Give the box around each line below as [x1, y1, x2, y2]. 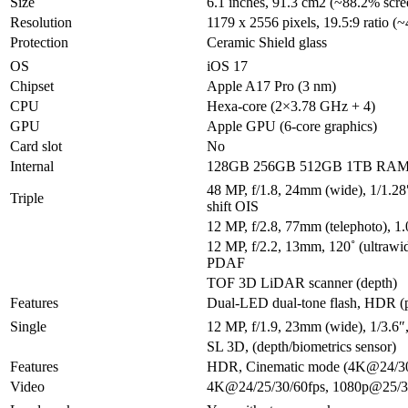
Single [10, 319, 46, 335]
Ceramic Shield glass [207, 35, 327, 51]
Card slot [10, 138, 62, 155]
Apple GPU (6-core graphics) [207, 118, 377, 135]
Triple [10, 190, 44, 207]
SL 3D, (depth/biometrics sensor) [207, 339, 396, 355]
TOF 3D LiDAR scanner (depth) [207, 275, 397, 291]
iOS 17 [207, 58, 248, 75]
